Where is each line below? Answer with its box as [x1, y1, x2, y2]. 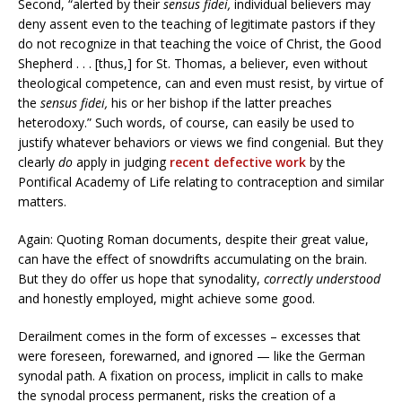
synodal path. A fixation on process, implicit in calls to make [18, 366, 363, 384]
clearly [18, 153, 58, 170]
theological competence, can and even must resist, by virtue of [18, 74, 383, 92]
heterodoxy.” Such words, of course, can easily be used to [18, 113, 354, 131]
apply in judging [73, 153, 170, 170]
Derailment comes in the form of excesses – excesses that [18, 327, 361, 345]
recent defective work [170, 153, 306, 170]
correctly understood [264, 269, 380, 287]
